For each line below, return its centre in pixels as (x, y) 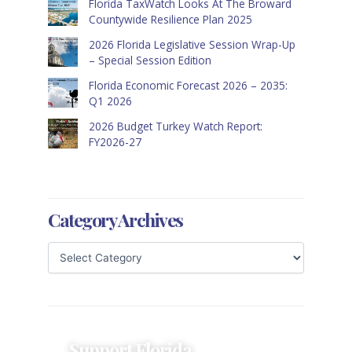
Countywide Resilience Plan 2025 (170, 19)
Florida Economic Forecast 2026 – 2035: (188, 85)
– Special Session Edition (150, 60)
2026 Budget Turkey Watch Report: (175, 126)
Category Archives (115, 219)
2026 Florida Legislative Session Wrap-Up (192, 44)
